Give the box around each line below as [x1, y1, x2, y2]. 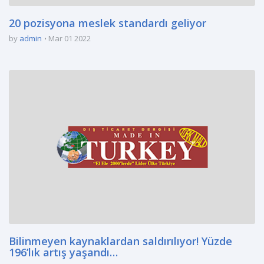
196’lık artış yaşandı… [9, 245, 118, 260]
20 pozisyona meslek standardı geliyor [9, 16, 206, 30]
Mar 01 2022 [48, 33, 91, 44]
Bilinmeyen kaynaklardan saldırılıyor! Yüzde [9, 234, 232, 249]
